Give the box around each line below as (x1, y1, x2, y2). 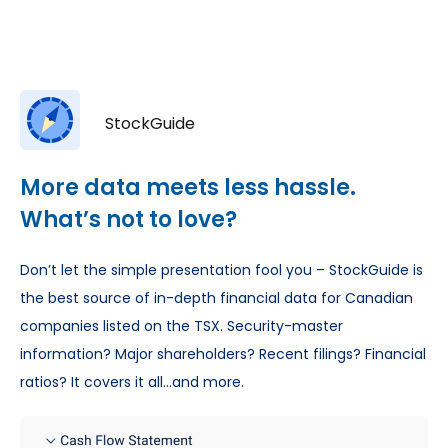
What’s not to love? (20, 204, 237, 236)
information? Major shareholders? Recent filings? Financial (20, 344, 426, 365)
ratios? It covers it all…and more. (20, 372, 244, 393)
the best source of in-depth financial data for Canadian (20, 288, 413, 309)
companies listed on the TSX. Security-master (20, 316, 343, 337)
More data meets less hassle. (20, 172, 356, 204)
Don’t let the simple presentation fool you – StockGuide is (20, 260, 423, 281)
